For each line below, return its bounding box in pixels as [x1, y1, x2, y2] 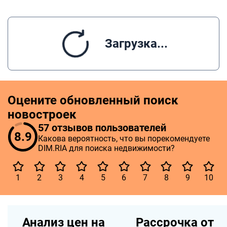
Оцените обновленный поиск [8, 93, 178, 107]
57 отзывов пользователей [38, 122, 166, 134]
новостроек [8, 107, 77, 122]
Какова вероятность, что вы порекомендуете [38, 134, 210, 143]
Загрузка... [104, 36, 168, 51]
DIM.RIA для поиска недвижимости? [38, 143, 175, 153]
